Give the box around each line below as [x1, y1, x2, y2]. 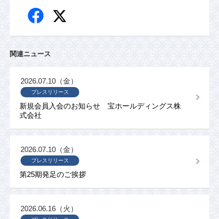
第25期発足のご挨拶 [20, 170, 86, 178]
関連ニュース [10, 50, 51, 58]
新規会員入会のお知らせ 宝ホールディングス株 [20, 102, 181, 110]
